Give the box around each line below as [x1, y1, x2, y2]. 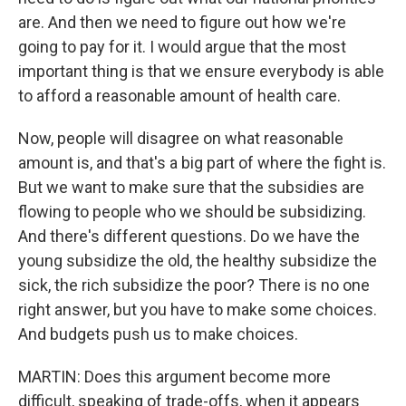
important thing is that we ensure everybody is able [18, 62, 384, 81]
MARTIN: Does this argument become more [18, 367, 331, 386]
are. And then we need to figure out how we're [18, 13, 346, 32]
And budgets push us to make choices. [18, 324, 298, 343]
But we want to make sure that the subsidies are [18, 178, 364, 197]
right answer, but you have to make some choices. [18, 300, 377, 319]
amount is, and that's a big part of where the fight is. [18, 153, 386, 172]
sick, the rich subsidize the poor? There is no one [18, 275, 370, 295]
